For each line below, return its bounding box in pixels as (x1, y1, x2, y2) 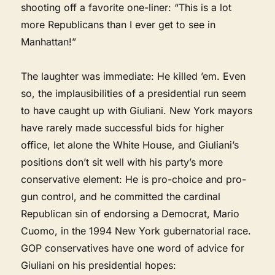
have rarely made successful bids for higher (21, 121, 225, 134)
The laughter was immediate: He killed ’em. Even (21, 69, 246, 82)
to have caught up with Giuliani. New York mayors (21, 104, 253, 117)
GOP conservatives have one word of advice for (21, 241, 245, 254)
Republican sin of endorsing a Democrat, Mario (21, 207, 240, 220)
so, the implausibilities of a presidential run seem (21, 87, 247, 99)
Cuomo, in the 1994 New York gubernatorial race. (21, 224, 252, 237)
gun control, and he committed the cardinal (21, 190, 221, 203)
